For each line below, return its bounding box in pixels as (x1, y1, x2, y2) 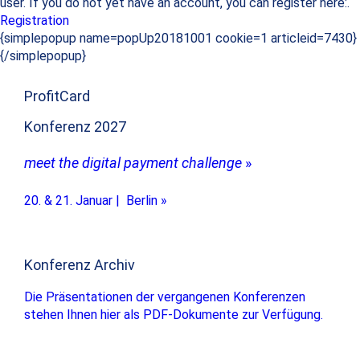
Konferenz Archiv (24, 256, 135, 274)
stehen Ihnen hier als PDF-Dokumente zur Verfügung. (24, 307, 323, 323)
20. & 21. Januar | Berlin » (24, 193, 167, 209)
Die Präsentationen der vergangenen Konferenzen (24, 289, 305, 305)
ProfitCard (24, 88, 90, 105)
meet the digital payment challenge (24, 154, 242, 172)
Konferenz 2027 (24, 118, 126, 136)
